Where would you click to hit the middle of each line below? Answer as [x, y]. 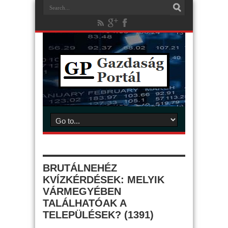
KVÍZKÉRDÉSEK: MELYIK [104, 180]
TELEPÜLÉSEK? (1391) [98, 215]
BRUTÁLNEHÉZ [80, 168]
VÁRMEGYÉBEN [82, 191]
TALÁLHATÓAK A [84, 203]
